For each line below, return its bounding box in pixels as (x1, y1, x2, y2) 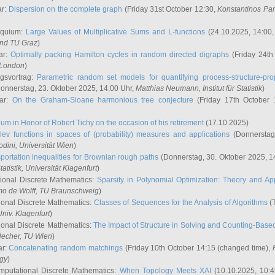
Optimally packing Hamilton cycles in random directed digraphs (10, 50, 230, 59)
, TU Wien (20, 232, 52, 241)
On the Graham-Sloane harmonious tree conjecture (12, 96, 193, 104)
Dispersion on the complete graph (8, 5, 123, 14)
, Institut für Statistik (199, 84, 262, 93)
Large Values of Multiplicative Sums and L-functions (25, 28, 205, 36)
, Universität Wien (15, 141, 74, 150)
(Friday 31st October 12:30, (122, 5, 218, 14)
